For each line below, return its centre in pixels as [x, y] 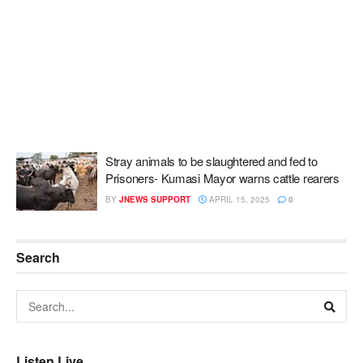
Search [38, 257]
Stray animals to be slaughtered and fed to [211, 161]
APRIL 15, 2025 [238, 199]
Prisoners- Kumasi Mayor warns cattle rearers [222, 178]
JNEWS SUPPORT [155, 199]
